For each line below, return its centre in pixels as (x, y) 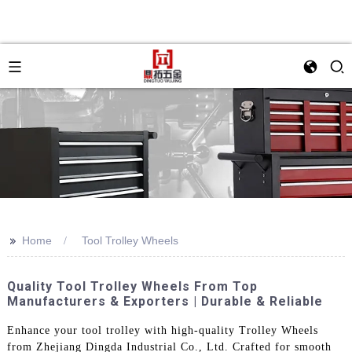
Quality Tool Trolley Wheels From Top (132, 286)
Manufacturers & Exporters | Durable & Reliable (165, 301)
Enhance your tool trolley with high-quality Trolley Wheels (162, 330)
